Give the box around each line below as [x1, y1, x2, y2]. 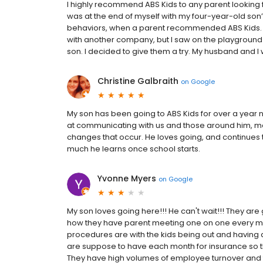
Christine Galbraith [97, 75, 178, 87]
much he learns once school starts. [67, 143, 200, 154]
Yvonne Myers [97, 173, 156, 184]
